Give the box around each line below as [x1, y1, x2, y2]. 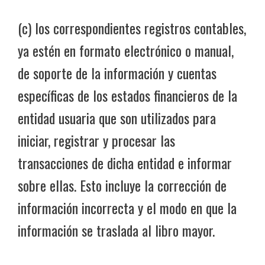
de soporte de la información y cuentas [18, 62, 216, 83]
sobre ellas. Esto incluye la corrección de [18, 174, 227, 196]
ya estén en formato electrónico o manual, [18, 39, 234, 61]
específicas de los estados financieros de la [18, 84, 237, 106]
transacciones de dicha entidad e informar [18, 151, 232, 173]
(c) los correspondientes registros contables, [18, 17, 246, 38]
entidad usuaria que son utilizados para [18, 106, 216, 128]
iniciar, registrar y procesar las [18, 129, 175, 151]
